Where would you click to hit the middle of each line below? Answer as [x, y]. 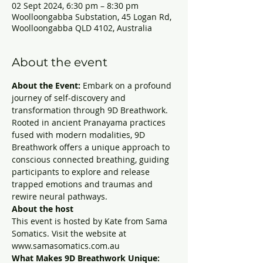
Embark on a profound [127, 85]
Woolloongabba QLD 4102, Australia [82, 28]
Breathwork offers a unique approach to [92, 147]
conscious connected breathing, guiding [92, 159]
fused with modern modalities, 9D [80, 135]
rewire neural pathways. [60, 196]
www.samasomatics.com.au [66, 246]
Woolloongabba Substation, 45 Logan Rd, [92, 17]
